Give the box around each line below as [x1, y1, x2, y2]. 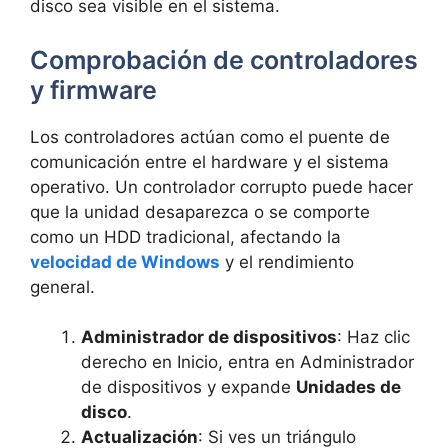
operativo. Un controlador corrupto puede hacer [30, 176, 413, 197]
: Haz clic [337, 327, 410, 348]
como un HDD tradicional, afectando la [30, 226, 341, 247]
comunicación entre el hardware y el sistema [30, 151, 389, 172]
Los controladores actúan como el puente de [30, 126, 390, 147]
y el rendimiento [220, 251, 354, 272]
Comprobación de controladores [30, 44, 418, 75]
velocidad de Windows [30, 251, 220, 272]
